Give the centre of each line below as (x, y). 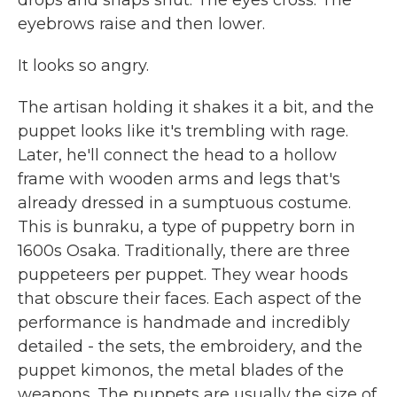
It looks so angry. (83, 66)
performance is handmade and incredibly (184, 323)
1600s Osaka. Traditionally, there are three (184, 251)
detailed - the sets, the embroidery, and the (190, 346)
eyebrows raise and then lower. (141, 24)
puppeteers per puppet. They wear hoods (183, 275)
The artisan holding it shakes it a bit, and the (196, 107)
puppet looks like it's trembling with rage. (183, 131)
